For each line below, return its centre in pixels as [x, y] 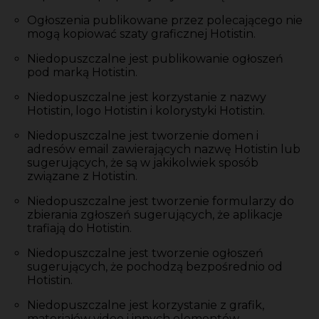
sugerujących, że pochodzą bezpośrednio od [155, 266]
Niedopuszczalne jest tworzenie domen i [143, 135]
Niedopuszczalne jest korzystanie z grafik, [146, 305]
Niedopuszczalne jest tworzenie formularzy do [161, 201]
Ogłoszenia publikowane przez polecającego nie [165, 20]
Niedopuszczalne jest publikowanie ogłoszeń [155, 58]
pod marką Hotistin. [82, 72]
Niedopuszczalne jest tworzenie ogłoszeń [145, 253]
